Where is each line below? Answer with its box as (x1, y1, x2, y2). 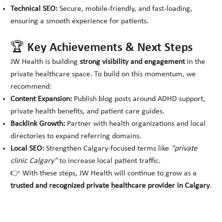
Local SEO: (10, 145, 45, 153)
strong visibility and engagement (80, 58, 185, 66)
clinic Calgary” (10, 157, 58, 166)
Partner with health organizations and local (65, 120, 206, 128)
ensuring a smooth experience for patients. (10, 17, 149, 26)
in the (185, 58, 206, 66)
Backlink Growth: (10, 120, 65, 128)
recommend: (10, 83, 52, 91)
